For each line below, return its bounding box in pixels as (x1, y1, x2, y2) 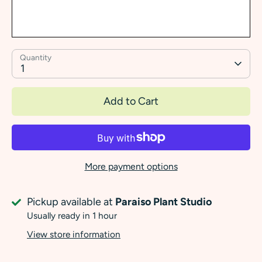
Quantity (20, 53, 51, 63)
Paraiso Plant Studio (115, 195, 212, 209)
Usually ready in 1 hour (27, 210, 117, 222)
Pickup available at (27, 195, 115, 209)
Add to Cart (104, 95, 158, 108)
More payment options (84, 161, 178, 173)
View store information (27, 229, 120, 240)
